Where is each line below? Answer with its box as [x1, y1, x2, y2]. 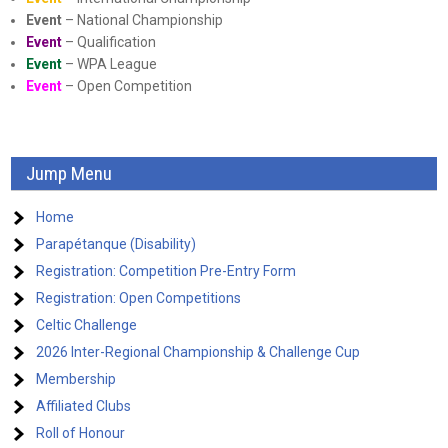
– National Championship [62, 12, 224, 29]
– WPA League [62, 56, 158, 73]
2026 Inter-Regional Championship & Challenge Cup [36, 344, 361, 361]
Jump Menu [26, 162, 113, 186]
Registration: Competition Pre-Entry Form [36, 263, 297, 280]
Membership [36, 371, 117, 388]
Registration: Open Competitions [36, 290, 242, 307]
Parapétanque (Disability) [36, 236, 197, 253]
